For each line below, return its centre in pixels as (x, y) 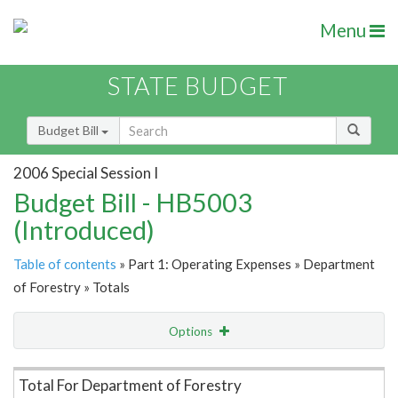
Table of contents (65, 264)
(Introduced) (84, 230)
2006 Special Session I (86, 172)
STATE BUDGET (198, 86)
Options (192, 332)
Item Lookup (53, 369)
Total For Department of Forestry (130, 386)
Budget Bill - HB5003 (133, 203)
